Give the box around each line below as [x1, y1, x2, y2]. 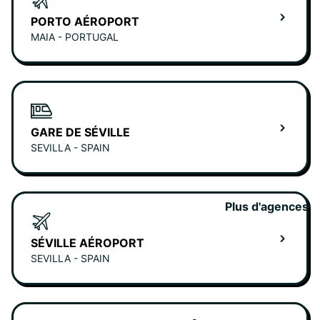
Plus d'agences [225, 199, 309, 214]
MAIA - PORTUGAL [31, 31, 119, 44]
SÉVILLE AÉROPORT [31, 236, 144, 251]
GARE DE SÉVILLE [31, 125, 130, 140]
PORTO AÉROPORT [31, 14, 139, 29]
